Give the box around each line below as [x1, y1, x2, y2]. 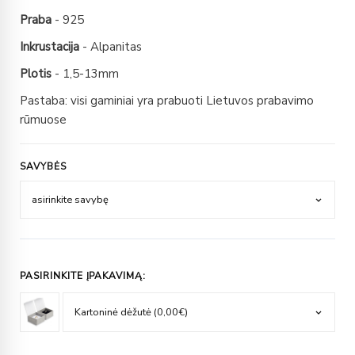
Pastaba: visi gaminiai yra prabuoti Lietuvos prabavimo [20, 93, 314, 109]
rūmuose [20, 112, 67, 128]
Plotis [20, 66, 52, 82]
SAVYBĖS [20, 160, 67, 174]
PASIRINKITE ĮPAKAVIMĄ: [20, 269, 147, 283]
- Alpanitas [79, 39, 142, 55]
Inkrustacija [20, 39, 79, 55]
